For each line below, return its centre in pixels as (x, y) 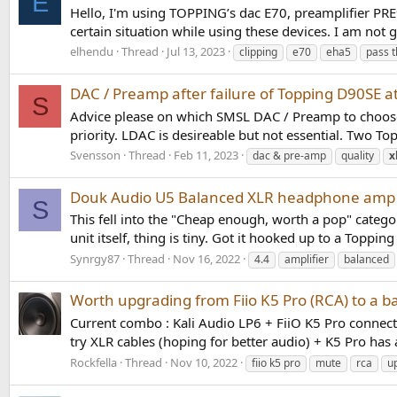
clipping (258, 52)
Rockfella (93, 362)
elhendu (92, 52)
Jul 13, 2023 (196, 52)
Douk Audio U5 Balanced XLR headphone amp (233, 197)
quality (358, 156)
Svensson (95, 156)
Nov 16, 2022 (206, 259)
